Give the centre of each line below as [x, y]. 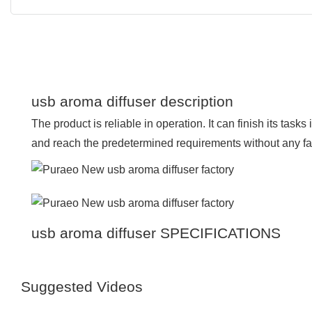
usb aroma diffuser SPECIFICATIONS [156, 233]
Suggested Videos [82, 286]
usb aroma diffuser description [132, 101]
